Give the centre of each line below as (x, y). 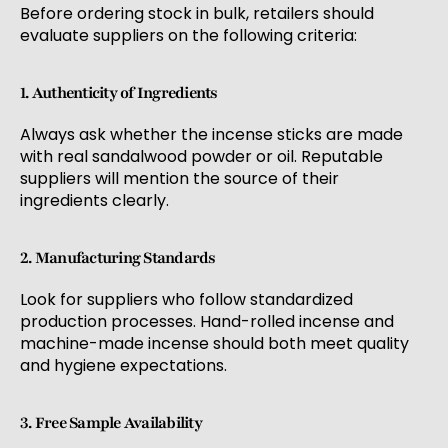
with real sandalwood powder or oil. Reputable (201, 157)
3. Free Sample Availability (111, 423)
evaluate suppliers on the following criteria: (188, 36)
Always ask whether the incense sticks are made (211, 135)
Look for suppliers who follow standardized (186, 300)
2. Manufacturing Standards (118, 258)
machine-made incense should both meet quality (214, 344)
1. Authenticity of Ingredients (119, 93)
